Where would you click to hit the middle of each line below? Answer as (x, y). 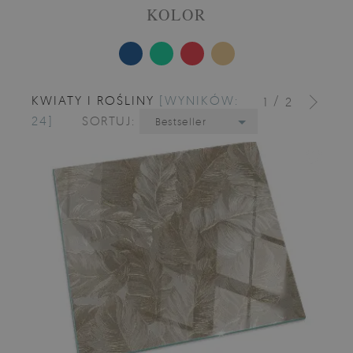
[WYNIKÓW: (199, 100)
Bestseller (180, 121)
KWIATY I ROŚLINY (95, 100)
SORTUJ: (111, 120)
